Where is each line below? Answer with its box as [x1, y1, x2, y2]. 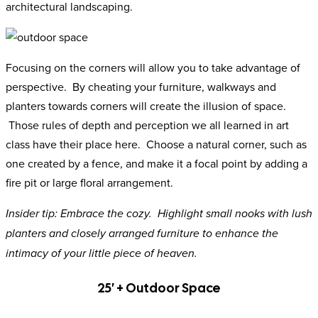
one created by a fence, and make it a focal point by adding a [6, 155, 307, 172]
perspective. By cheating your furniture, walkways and [6, 79, 276, 95]
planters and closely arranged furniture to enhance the [6, 227, 278, 241]
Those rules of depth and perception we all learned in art [6, 117, 289, 133]
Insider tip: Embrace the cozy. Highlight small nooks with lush [6, 207, 312, 221]
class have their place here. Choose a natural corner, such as [6, 136, 307, 153]
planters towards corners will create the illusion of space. [6, 98, 286, 114]
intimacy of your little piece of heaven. [6, 247, 197, 261]
